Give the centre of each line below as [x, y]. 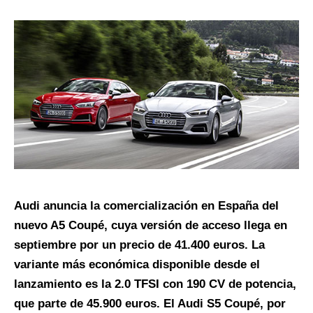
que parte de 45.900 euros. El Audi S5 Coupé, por [150, 304]
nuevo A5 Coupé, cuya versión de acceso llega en [151, 226]
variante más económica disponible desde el [137, 265]
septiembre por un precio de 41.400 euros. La [139, 245]
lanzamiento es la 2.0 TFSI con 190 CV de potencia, [155, 284]
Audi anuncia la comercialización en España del [146, 206]
